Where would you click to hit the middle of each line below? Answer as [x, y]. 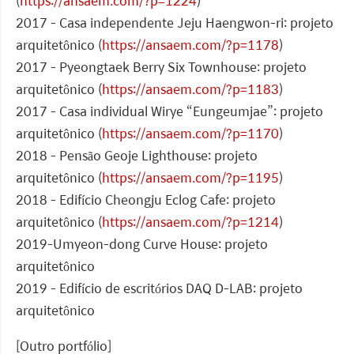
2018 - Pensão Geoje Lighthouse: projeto [137, 156]
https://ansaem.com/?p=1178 [190, 45]
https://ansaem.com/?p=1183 [190, 89]
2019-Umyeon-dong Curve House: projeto [142, 244]
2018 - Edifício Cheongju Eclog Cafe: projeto [146, 200]
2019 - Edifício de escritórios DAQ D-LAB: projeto [159, 288]
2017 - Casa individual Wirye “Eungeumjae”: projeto [169, 111]
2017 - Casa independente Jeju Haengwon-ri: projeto [175, 23]
